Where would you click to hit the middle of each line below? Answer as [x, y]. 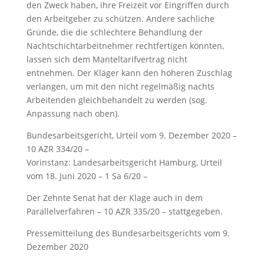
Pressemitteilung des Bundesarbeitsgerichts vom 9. [128, 233]
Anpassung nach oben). [73, 113]
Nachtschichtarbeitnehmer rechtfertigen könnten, [125, 46]
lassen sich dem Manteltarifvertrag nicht [107, 59]
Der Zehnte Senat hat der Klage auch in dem [114, 198]
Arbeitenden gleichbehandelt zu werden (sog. [117, 100]
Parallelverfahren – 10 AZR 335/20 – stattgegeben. [124, 211]
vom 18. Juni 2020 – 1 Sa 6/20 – [87, 176]
